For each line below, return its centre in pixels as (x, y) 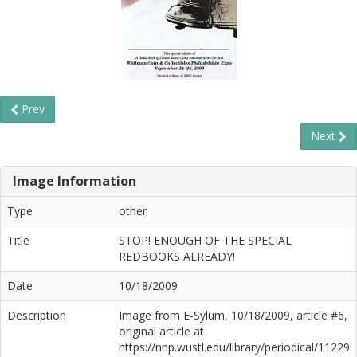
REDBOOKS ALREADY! (177, 256)
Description (37, 315)
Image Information (75, 181)
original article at (161, 331)
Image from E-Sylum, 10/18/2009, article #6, (233, 315)
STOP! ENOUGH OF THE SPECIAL (205, 240)
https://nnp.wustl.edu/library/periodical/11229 (234, 347)
